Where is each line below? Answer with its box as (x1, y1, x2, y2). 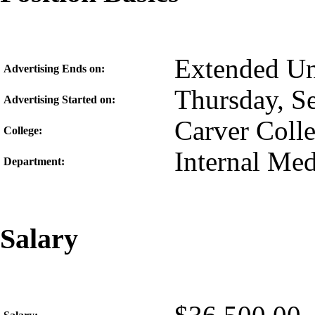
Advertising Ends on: (4, 63, 105, 75)
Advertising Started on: (4, 94, 115, 106)
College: (4, 124, 42, 137)
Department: (4, 155, 65, 168)
